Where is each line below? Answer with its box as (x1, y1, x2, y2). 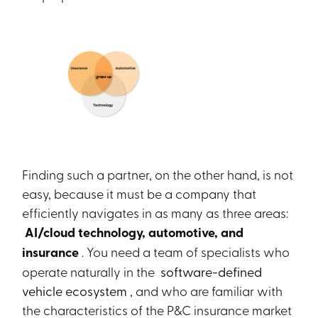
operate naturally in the (22, 263, 158, 280)
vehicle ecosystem (22, 282, 131, 300)
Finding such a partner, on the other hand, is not (22, 165, 294, 182)
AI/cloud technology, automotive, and (22, 223, 244, 241)
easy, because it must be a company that (22, 185, 257, 202)
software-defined (158, 263, 263, 280)
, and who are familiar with (130, 282, 283, 299)
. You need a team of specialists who (82, 243, 290, 260)
